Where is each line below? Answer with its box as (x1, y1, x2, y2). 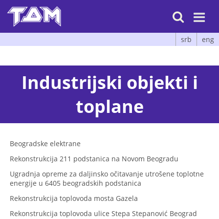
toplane (75, 94, 144, 118)
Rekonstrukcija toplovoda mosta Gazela (10, 193, 138, 203)
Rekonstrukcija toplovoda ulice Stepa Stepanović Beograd (10, 208, 197, 218)
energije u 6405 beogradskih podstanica (10, 178, 141, 188)
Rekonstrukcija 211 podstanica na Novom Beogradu (10, 153, 178, 163)
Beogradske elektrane (10, 138, 81, 148)
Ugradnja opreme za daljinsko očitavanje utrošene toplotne (10, 169, 204, 178)
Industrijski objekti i (21, 70, 198, 94)
